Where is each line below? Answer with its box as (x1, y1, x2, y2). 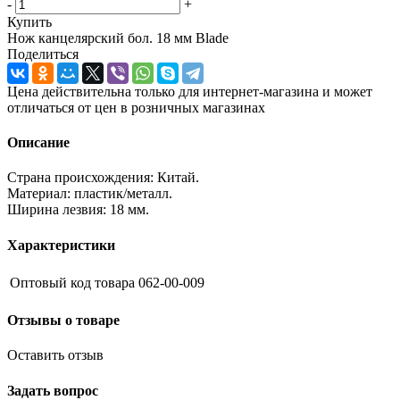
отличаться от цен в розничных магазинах (7, 99, 265, 115)
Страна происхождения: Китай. (7, 170, 199, 186)
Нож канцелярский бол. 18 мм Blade (7, 29, 229, 46)
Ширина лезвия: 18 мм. (7, 202, 149, 218)
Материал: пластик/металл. (7, 186, 172, 202)
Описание (7, 135, 70, 151)
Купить (7, 13, 52, 29)
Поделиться (7, 46, 79, 62)
